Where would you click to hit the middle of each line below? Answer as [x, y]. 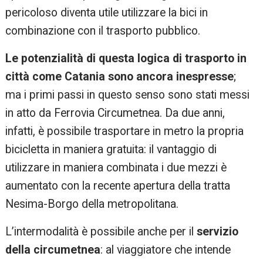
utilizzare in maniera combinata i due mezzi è [116, 167]
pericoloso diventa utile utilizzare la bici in [107, 12]
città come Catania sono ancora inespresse [120, 76]
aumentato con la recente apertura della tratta [118, 186]
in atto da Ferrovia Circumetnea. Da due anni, [115, 113]
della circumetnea [53, 249]
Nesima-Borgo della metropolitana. [92, 204]
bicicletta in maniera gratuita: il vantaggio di [111, 149]
